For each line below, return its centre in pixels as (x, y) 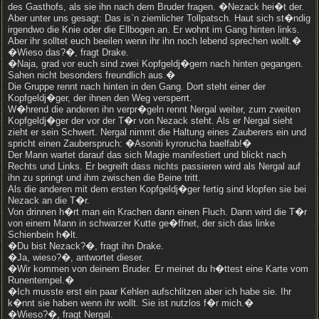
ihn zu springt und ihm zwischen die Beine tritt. (104, 178)
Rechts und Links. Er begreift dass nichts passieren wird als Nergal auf (154, 166)
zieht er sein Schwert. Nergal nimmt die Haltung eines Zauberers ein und (157, 132)
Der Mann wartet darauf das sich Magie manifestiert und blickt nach (147, 155)
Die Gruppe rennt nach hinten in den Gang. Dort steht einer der (137, 87)
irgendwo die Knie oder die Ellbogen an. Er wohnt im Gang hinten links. (154, 30)
